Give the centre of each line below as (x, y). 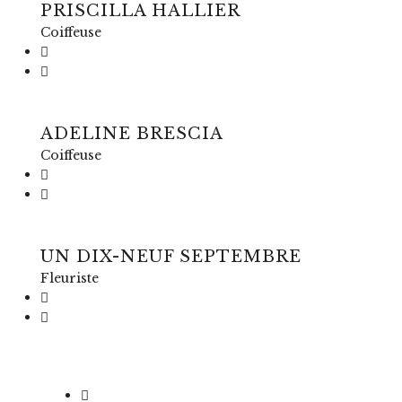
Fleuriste (70, 278)
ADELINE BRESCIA (132, 134)
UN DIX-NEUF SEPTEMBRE (171, 257)
